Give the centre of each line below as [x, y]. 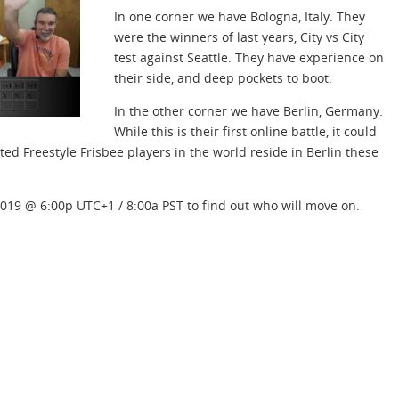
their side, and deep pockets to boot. [223, 77]
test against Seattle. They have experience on [249, 57]
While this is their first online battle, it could [245, 131]
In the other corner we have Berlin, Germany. [248, 110]
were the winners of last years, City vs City [239, 37]
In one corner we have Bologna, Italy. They [240, 16]
